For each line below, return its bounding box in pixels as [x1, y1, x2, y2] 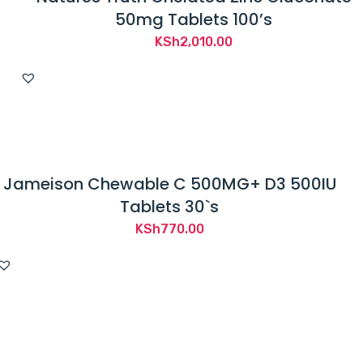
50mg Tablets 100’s [115, 8, 272, 32]
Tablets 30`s [120, 195, 219, 219]
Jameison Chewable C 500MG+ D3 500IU [2, 173, 336, 196]
